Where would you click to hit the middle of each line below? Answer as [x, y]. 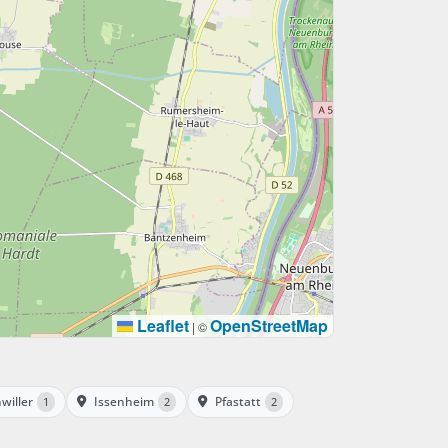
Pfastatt [238, 401]
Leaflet [161, 325]
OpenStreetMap [269, 325]
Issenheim [124, 401]
